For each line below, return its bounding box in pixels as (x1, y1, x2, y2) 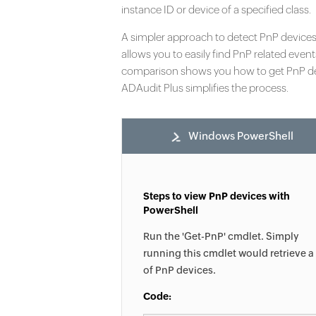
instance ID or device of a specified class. (121, 4, 311, 16)
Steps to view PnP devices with (143, 190, 290, 202)
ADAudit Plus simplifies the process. (121, 82, 288, 94)
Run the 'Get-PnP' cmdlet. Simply (143, 231, 299, 242)
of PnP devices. (143, 265, 216, 276)
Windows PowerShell (188, 130, 293, 142)
